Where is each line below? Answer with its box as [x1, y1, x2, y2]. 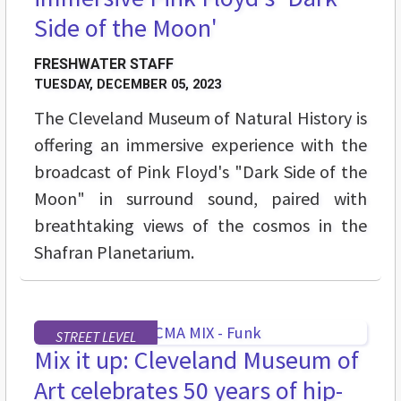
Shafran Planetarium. [34, 241, 194, 264]
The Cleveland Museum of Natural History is [34, 107, 367, 130]
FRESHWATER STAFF [34, 55, 174, 73]
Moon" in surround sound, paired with [34, 187, 367, 210]
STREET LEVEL [55, 328, 136, 346]
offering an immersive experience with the [34, 133, 367, 157]
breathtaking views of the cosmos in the [34, 214, 367, 237]
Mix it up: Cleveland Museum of [34, 344, 359, 377]
